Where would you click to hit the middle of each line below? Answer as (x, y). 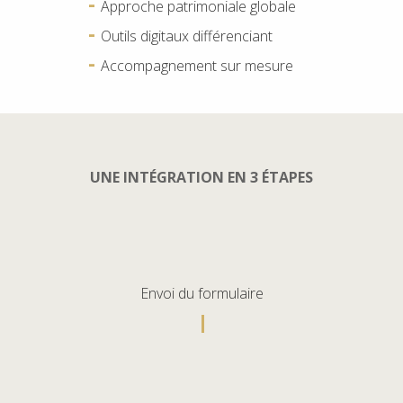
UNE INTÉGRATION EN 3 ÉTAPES (201, 178)
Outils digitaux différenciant (187, 36)
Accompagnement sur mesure (197, 66)
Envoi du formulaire (201, 293)
